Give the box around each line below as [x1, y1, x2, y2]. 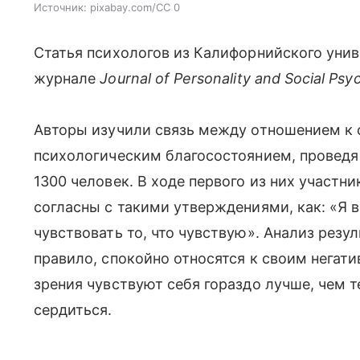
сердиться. [34, 301, 112, 318]
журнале [34, 70, 100, 87]
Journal [100, 70, 151, 87]
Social [284, 70, 325, 87]
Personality [174, 70, 251, 87]
